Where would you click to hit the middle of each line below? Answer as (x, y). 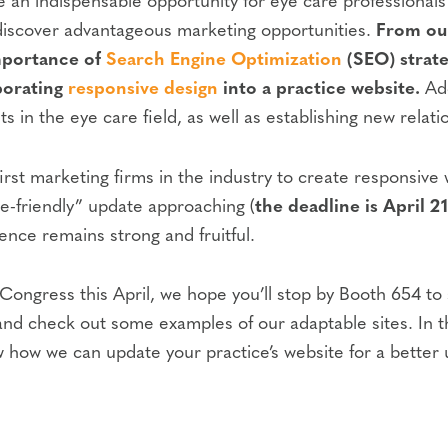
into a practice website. (319, 90)
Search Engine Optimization (224, 61)
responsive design (143, 90)
